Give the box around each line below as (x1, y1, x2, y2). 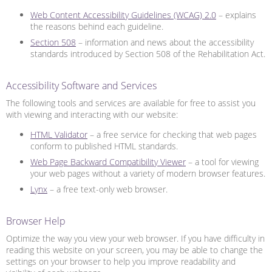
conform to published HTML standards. (30, 140, 178, 152)
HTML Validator (30, 128, 87, 140)
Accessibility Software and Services (6, 78, 157, 92)
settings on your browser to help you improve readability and (6, 255, 236, 267)
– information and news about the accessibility (76, 36, 254, 48)
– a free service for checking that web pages (87, 128, 257, 140)
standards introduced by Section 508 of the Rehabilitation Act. (30, 47, 265, 59)
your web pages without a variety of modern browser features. (30, 167, 265, 179)
